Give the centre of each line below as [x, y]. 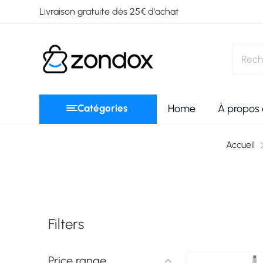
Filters [66, 224]
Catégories [102, 108]
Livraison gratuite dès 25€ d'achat [109, 11]
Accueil [240, 145]
